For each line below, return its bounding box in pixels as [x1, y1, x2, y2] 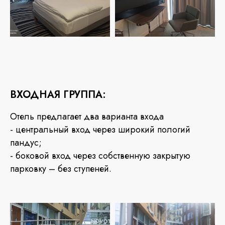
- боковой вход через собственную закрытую [10, 149, 190, 162]
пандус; [10, 136, 42, 149]
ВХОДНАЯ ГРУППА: [10, 87, 106, 102]
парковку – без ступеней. [10, 162, 111, 175]
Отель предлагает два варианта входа [10, 109, 164, 123]
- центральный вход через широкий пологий [10, 123, 190, 136]
